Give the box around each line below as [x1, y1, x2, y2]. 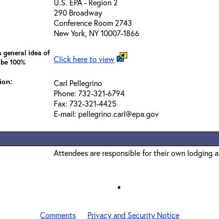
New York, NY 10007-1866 [54, 28, 139, 38]
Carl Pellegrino [54, 78, 102, 88]
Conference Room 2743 [54, 18, 132, 28]
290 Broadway [54, 7, 102, 18]
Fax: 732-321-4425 [54, 98, 116, 109]
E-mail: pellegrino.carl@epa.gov [54, 109, 159, 119]
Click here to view [54, 54, 114, 64]
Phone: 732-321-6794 [54, 88, 125, 98]
